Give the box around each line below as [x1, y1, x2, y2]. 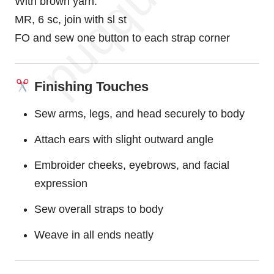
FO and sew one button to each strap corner [15, 32, 230, 45]
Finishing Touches [30, 79, 149, 95]
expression [34, 177, 87, 190]
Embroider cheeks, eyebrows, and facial [34, 159, 229, 172]
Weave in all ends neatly [34, 229, 154, 242]
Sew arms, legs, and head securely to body [34, 108, 245, 120]
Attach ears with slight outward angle [34, 133, 213, 146]
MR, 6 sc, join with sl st [15, 13, 127, 26]
